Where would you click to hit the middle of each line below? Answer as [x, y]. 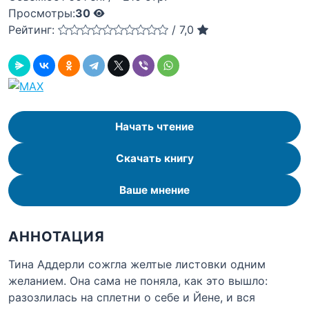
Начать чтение [154, 127]
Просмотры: [42, 13]
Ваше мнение [154, 190]
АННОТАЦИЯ [57, 236]
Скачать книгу [154, 158]
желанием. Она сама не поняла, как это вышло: [138, 280]
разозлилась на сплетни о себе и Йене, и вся [132, 297]
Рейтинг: [31, 29]
